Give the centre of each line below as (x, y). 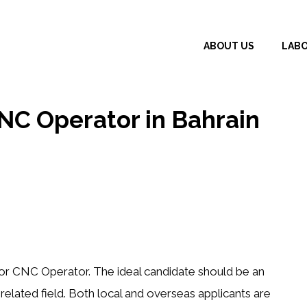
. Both (80, 293)
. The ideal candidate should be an (176, 271)
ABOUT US (229, 46)
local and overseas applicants (174, 293)
